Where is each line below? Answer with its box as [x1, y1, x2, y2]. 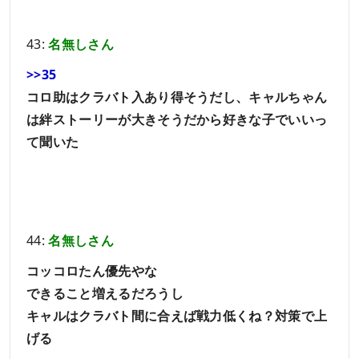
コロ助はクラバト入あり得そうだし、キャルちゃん [26, 87, 328, 106]
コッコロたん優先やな [26, 262, 158, 280]
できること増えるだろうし [26, 284, 184, 303]
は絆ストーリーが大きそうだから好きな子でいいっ [26, 110, 328, 128]
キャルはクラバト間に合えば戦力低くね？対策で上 [26, 307, 328, 325]
